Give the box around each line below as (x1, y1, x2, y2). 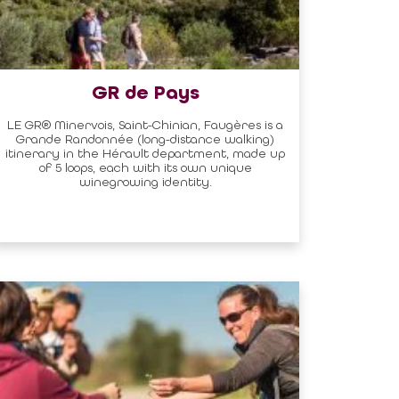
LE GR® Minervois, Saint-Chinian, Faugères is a (7, 117, 284, 132)
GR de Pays (91, 81, 199, 105)
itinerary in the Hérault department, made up (5, 145, 286, 160)
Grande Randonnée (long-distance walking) (16, 131, 275, 146)
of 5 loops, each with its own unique (38, 159, 252, 175)
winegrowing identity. (78, 174, 212, 189)
